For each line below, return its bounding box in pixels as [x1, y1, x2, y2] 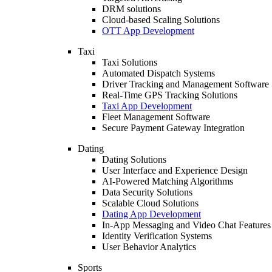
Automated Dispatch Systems [102, 68, 215, 78]
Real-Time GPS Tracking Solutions [102, 90, 237, 100]
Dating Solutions [102, 154, 166, 165]
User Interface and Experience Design [102, 165, 248, 175]
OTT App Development [102, 25, 194, 36]
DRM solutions [102, 4, 161, 14]
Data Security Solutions [102, 187, 192, 197]
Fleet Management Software [102, 112, 210, 122]
